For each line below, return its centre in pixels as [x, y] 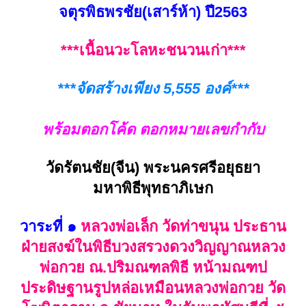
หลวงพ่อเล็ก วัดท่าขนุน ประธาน [181, 227]
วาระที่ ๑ [48, 227]
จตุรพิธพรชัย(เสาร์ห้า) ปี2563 [153, 12]
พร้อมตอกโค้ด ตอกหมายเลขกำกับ [153, 130]
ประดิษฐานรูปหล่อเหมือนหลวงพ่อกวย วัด [153, 288]
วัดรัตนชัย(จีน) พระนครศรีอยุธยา [153, 168]
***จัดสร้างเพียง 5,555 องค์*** [153, 89]
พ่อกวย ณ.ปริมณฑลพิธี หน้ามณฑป [153, 268]
